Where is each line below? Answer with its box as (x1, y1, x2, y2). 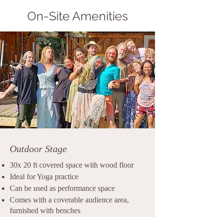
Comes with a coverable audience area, (10, 196, 129, 204)
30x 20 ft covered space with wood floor (10, 161, 134, 169)
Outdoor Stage (10, 143, 67, 154)
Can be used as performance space (10, 184, 115, 192)
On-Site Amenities (27, 9, 128, 23)
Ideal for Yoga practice (10, 172, 78, 181)
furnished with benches (10, 206, 80, 215)
